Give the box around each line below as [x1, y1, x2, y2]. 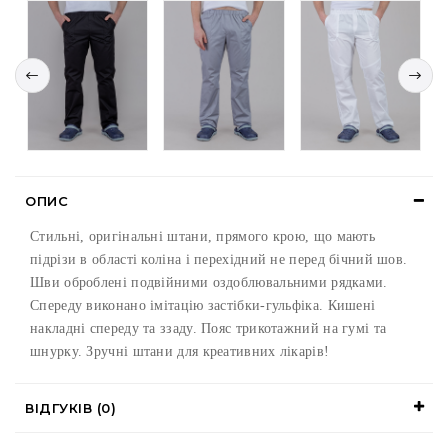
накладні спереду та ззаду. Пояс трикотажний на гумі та [30, 321, 387, 337]
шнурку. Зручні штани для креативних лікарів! [30, 344, 330, 360]
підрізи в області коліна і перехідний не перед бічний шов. [30, 252, 408, 268]
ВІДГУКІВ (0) [25, 400, 116, 417]
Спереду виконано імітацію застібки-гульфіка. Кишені [30, 298, 376, 314]
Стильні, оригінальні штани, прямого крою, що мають [30, 229, 375, 245]
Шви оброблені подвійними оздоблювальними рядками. [30, 275, 388, 291]
